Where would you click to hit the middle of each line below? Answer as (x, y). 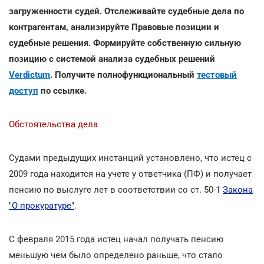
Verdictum (29, 75)
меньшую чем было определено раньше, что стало (116, 255)
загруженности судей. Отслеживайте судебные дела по (126, 11)
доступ (24, 90)
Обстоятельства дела (53, 124)
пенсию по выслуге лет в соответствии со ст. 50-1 (116, 189)
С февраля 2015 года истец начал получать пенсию (116, 239)
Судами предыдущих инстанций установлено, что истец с (130, 158)
